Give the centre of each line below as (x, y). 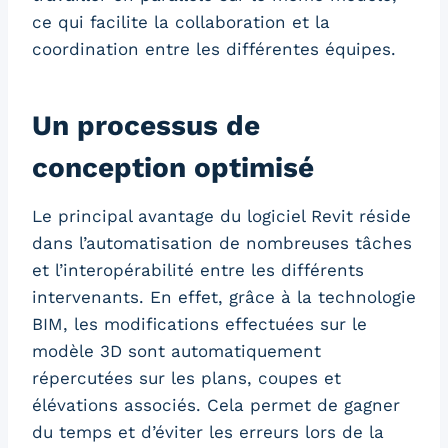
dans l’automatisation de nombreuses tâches (222, 243)
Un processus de (146, 126)
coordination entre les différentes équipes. (214, 49)
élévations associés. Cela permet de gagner (216, 405)
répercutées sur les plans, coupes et (186, 378)
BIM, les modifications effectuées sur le (199, 324)
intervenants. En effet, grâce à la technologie (224, 297)
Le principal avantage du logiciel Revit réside (221, 216)
